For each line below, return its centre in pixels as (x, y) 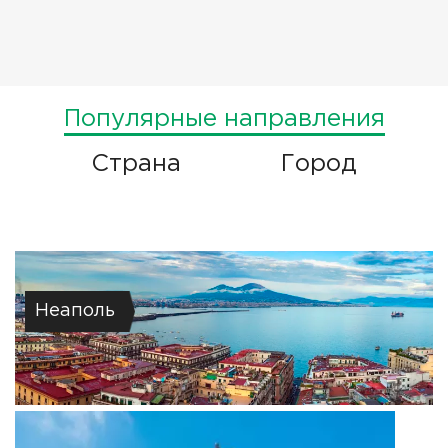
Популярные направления (224, 119)
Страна (136, 164)
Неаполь (75, 311)
